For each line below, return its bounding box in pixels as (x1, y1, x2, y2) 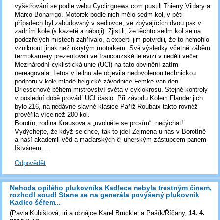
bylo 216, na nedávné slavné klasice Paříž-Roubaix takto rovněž (15, 102, 198, 110)
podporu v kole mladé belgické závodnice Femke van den (15, 77, 178, 85)
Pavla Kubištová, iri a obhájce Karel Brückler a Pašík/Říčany (12, 209, 185, 217)
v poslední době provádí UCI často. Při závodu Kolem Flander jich (15, 94, 203, 102)
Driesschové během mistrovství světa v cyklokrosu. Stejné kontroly (15, 85, 208, 93)
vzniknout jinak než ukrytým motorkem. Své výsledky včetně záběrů (15, 44, 210, 52)
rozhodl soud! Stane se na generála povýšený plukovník (10, 191, 199, 199)
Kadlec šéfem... (10, 198, 61, 206)
